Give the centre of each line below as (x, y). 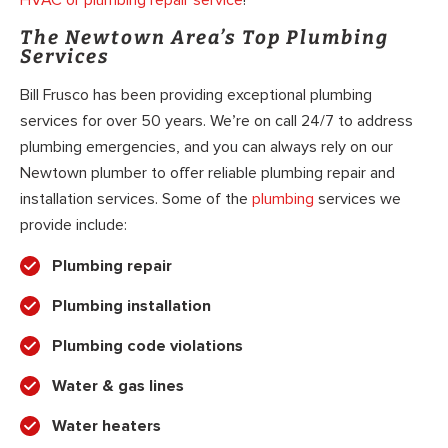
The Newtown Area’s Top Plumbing (204, 38)
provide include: (73, 224)
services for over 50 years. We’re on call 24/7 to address (216, 120)
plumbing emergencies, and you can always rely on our (206, 146)
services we (357, 198)
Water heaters (106, 425)
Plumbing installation (131, 305)
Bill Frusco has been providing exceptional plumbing (196, 94)
